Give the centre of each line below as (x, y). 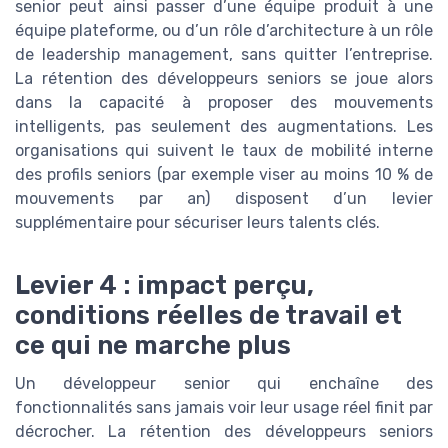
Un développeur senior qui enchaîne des (224, 384)
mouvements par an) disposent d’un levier (224, 198)
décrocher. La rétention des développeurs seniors (224, 432)
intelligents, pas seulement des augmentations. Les (224, 126)
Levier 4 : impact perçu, (164, 285)
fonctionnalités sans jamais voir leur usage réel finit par (224, 408)
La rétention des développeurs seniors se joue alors (224, 78)
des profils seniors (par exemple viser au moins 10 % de (224, 174)
